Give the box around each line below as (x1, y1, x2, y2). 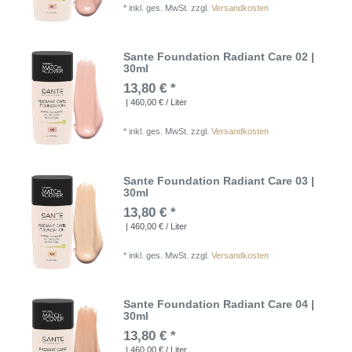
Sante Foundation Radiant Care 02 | (123, 50, 315, 64)
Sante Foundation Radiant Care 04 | (123, 298, 315, 311)
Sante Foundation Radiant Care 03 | (123, 174, 315, 187)
